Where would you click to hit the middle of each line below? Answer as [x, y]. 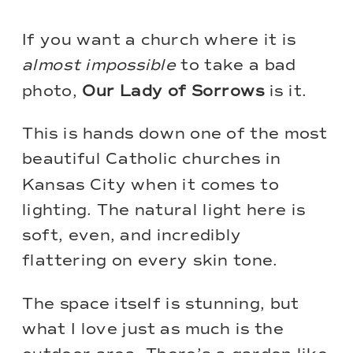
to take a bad [236, 66]
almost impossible [99, 66]
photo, [52, 91]
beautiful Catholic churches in [152, 160]
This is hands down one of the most [175, 134]
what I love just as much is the [153, 330]
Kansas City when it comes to [150, 185]
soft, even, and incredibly [132, 236]
